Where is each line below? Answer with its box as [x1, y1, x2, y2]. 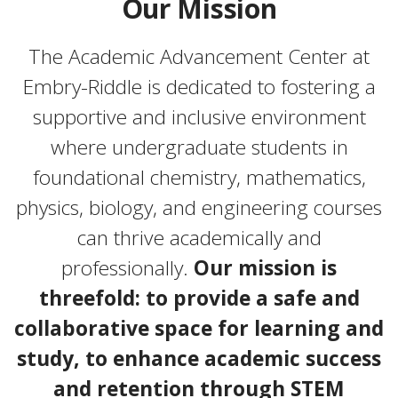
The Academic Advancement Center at [28, 43, 370, 71]
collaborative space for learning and [14, 314, 384, 343]
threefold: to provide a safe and [38, 284, 360, 313]
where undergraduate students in [50, 133, 348, 162]
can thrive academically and [76, 224, 322, 252]
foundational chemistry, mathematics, [32, 163, 366, 192]
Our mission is [194, 254, 337, 283]
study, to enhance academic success [17, 345, 381, 373]
